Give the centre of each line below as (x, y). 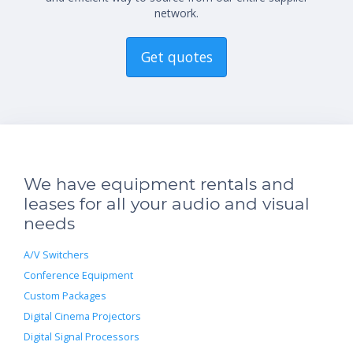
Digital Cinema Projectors (82, 316)
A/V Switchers (56, 255)
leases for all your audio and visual (167, 203)
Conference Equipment (78, 275)
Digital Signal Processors (82, 336)
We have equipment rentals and (159, 184)
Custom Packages (65, 295)
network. (176, 13)
